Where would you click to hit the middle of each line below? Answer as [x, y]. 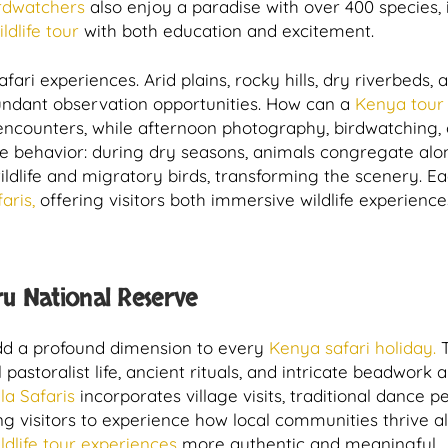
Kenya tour [399, 103]
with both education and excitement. [226, 30]
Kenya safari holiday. [350, 347]
